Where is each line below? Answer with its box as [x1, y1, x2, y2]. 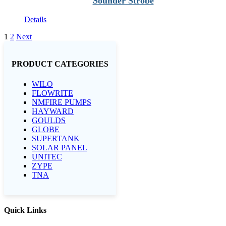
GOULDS [32, 116, 66, 125]
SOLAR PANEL [32, 143, 87, 152]
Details [24, 15, 46, 24]
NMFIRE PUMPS [32, 97, 91, 106]
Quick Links [4, 205, 46, 214]
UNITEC [32, 152, 62, 161]
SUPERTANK [32, 134, 80, 143]
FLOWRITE [32, 88, 73, 97]
